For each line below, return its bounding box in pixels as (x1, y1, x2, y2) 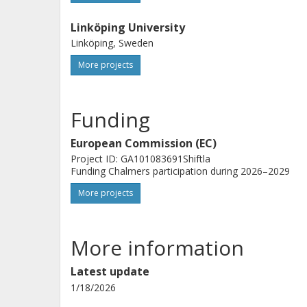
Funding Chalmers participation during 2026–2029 (71, 164, 290, 177)
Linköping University (71, 20, 185, 35)
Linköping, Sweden (71, 36, 153, 49)
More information (71, 234, 244, 262)
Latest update (71, 264, 149, 279)
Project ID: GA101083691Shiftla (71, 152, 210, 165)
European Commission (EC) (71, 136, 217, 151)
